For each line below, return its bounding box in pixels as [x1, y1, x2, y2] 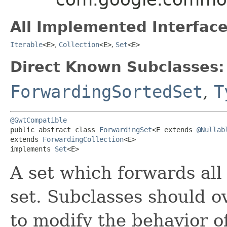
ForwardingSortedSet [10, 81, 203, 102]
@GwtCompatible [10, 116, 67, 124]
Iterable [10, 40, 43, 49]
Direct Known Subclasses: [10, 58, 224, 75]
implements [10, 144, 55, 153]
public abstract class [10, 125, 99, 134]
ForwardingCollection [43, 135, 124, 143]
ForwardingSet [99, 125, 152, 134]
